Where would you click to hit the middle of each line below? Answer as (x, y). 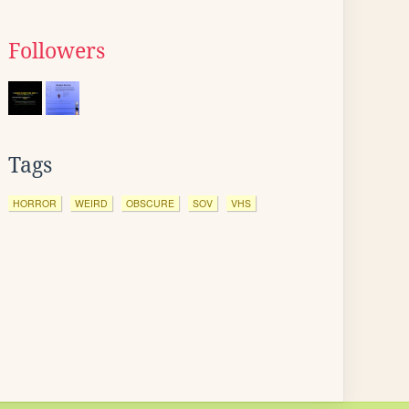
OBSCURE (150, 203)
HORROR (35, 203)
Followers (57, 51)
